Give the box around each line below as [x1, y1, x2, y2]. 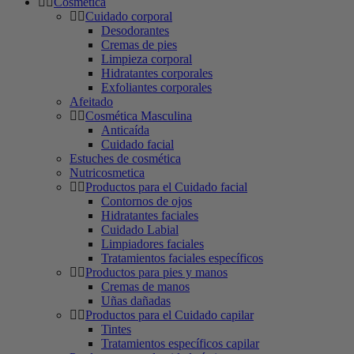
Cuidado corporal [85, 9, 172, 23]
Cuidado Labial [101, 222, 179, 236]
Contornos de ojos [101, 194, 192, 208]
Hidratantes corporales [101, 66, 213, 80]
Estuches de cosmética [70, 151, 181, 165]
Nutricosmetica [70, 165, 145, 179]
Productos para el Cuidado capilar [85, 307, 254, 322]
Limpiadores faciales [101, 236, 204, 250]
